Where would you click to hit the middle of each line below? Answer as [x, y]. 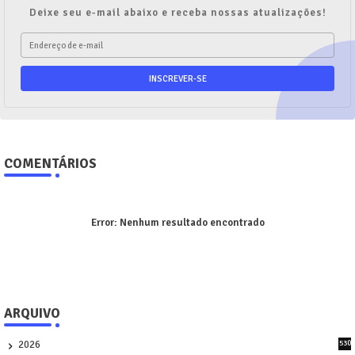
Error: [104, 223]
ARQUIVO [32, 314]
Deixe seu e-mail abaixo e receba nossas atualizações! [177, 13]
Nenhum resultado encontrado [191, 223]
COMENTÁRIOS [50, 164]
